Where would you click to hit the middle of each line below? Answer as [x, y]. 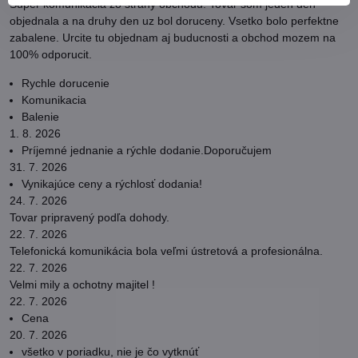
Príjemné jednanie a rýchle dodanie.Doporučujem [147, 150]
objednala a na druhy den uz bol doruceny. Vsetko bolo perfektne [174, 21]
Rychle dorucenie [66, 83]
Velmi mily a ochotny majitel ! [82, 284]
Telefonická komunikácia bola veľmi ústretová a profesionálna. [166, 251]
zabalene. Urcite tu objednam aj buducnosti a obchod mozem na [173, 38]
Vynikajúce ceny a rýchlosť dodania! [112, 184]
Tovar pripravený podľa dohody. [89, 217]
